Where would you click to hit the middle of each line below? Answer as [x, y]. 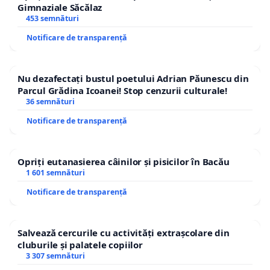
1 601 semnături [55, 172]
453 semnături [52, 18]
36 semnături [50, 101]
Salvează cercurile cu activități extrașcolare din [124, 232]
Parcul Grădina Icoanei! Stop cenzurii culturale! [122, 90]
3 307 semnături [55, 256]
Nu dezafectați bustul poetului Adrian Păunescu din [133, 78]
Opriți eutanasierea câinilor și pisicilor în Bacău [124, 161]
